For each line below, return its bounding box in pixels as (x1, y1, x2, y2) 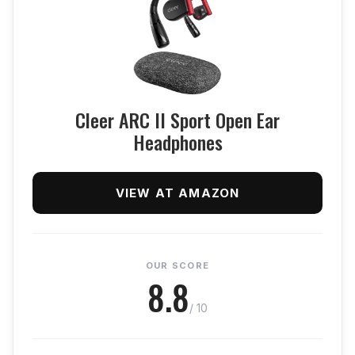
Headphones (132, 127, 223, 156)
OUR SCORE (145, 259, 210, 271)
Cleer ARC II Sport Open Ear (75, 105, 280, 134)
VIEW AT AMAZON (115, 185, 240, 200)
